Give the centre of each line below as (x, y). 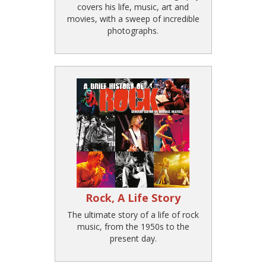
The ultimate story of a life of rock (133, 214)
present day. (133, 238)
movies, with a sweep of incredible (133, 18)
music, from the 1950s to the (133, 226)
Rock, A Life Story (133, 198)
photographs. (133, 30)
